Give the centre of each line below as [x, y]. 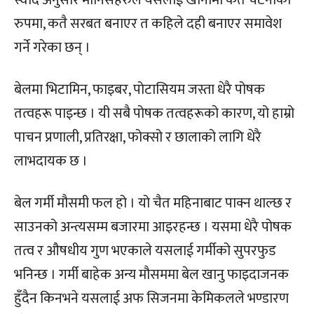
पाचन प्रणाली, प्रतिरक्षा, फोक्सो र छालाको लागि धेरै [138, 137]
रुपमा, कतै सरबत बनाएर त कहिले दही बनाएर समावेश [148, 23]
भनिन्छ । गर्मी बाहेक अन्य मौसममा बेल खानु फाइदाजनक [151, 274]
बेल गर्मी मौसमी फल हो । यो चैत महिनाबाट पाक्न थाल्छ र [153, 203]
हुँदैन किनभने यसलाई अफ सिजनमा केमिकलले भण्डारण [151, 298]
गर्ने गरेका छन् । [52, 47]
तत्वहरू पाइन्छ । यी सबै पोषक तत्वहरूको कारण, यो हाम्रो [154, 113]
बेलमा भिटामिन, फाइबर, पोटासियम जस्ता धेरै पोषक [139, 89]
